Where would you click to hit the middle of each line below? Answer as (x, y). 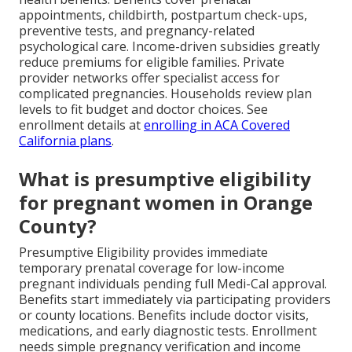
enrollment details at (81, 125)
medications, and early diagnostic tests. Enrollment (168, 330)
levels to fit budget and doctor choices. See (143, 109)
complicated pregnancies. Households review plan (165, 93)
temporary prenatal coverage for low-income (152, 268)
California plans (65, 140)
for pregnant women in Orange (166, 202)
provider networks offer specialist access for (149, 77)
